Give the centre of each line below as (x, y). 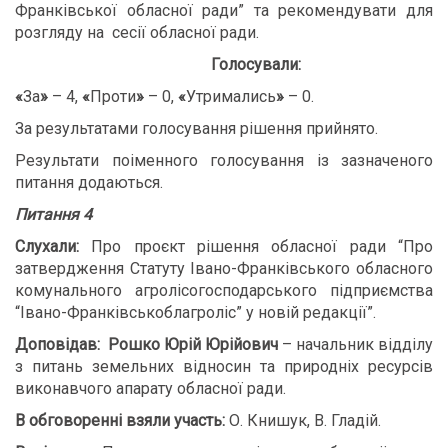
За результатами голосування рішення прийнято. (196, 128)
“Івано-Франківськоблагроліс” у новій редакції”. (195, 312)
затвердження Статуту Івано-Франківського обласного (224, 268)
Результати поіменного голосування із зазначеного (224, 160)
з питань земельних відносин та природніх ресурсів (224, 366)
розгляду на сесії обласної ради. (137, 32)
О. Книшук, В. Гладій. (303, 420)
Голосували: (256, 64)
